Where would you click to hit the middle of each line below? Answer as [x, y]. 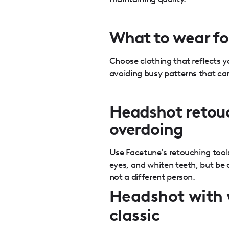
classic [134, 215]
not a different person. [152, 177]
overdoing [146, 130]
